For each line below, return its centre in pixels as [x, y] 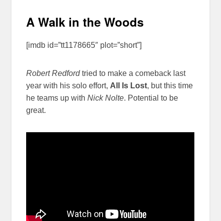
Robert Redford [54, 74]
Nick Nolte [106, 98]
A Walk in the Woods [85, 21]
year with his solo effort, [68, 86]
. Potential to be [151, 98]
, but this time [170, 86]
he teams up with [57, 98]
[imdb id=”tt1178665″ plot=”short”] [84, 45]
